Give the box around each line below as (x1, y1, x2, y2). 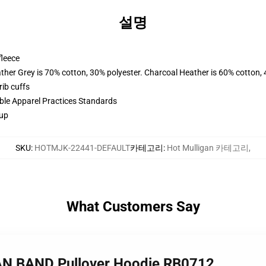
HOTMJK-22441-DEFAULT (34, 143, 130, 153)
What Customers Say (66, 198, 200, 215)
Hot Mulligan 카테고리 (167, 143, 249, 153)
